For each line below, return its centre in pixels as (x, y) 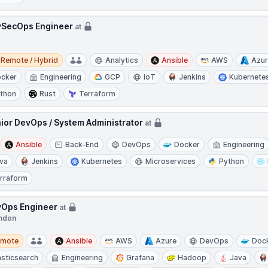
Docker (187, 144)
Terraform (98, 94)
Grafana (141, 258)
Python (232, 161)
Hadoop (192, 258)
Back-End (82, 144)
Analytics (122, 60)
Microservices (171, 161)
